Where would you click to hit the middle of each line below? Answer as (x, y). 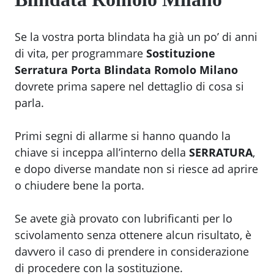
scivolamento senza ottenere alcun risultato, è (133, 235)
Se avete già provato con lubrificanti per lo (124, 219)
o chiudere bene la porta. (80, 186)
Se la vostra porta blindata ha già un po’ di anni (136, 37)
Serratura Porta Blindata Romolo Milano (126, 70)
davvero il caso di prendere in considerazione (132, 252)
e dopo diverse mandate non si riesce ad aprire (136, 169)
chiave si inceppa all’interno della (102, 153)
